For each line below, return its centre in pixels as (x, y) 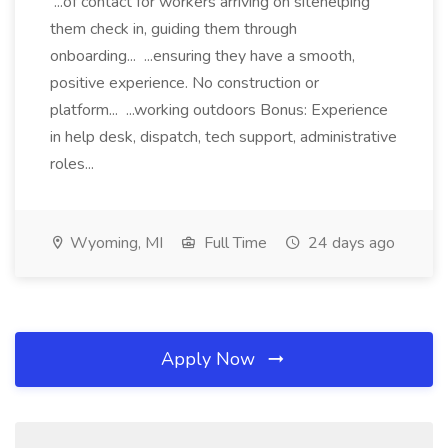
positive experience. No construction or (184, 83)
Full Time (233, 243)
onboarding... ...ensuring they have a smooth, (202, 56)
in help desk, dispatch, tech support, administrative (223, 137)
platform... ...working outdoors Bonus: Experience (219, 110)
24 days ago (349, 243)
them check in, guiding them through (173, 29)
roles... (74, 164)
